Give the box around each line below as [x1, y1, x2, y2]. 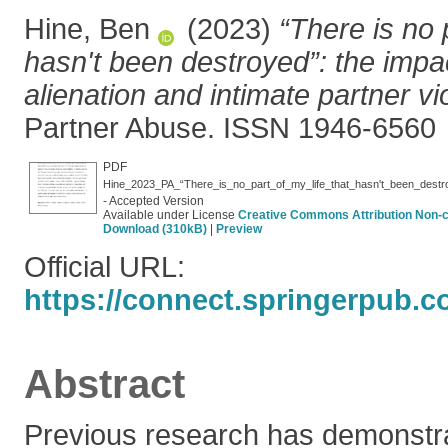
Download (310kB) [103, 222, 207, 236]
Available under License [103, 208, 238, 222]
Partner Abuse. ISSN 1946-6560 [24, 112, 436, 144]
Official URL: [24, 251, 185, 283]
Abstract [24, 362, 185, 406]
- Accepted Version [103, 194, 204, 208]
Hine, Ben [24, 13, 150, 45]
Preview [216, 222, 262, 236]
